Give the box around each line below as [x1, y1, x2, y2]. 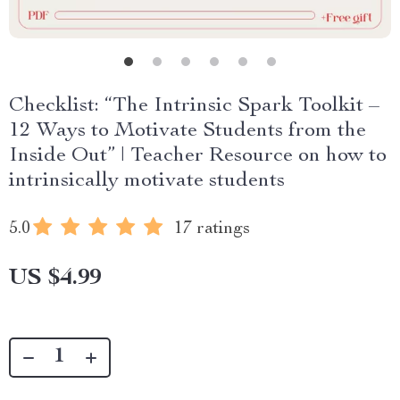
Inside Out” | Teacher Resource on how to [9, 146, 387, 167]
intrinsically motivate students [9, 171, 285, 192]
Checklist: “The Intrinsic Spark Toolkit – [9, 96, 379, 117]
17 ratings [174, 221, 250, 238]
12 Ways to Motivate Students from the [9, 121, 366, 142]
